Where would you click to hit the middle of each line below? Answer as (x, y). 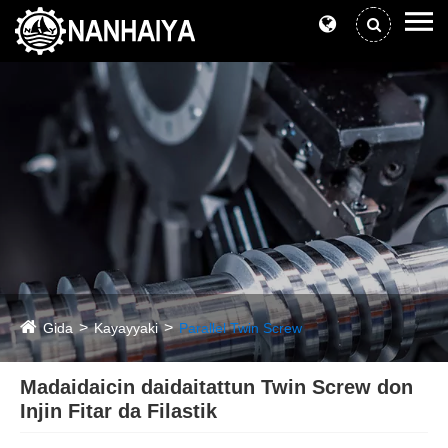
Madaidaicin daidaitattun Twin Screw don (216, 387)
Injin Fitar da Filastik (118, 411)
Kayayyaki (126, 328)
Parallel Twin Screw (240, 328)
